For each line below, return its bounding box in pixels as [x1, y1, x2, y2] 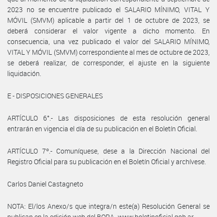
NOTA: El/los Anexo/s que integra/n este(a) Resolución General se [7, 201, 210, 211]
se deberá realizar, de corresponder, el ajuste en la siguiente [7, 58, 210, 67]
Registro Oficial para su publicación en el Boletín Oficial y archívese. [7, 156, 206, 166]
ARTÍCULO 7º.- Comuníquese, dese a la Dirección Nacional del [7, 146, 210, 155]
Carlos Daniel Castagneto [7, 179, 83, 188]
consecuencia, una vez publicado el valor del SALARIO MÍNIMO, [7, 36, 210, 46]
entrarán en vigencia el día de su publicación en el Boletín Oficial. [7, 124, 197, 133]
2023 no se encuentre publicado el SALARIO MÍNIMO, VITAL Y [7, 4, 210, 14]
